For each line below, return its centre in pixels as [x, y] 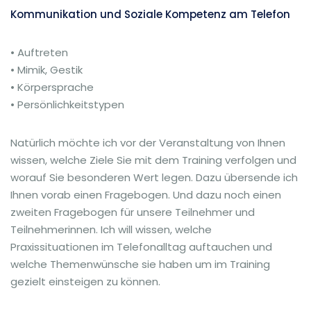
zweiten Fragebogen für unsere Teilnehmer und [133, 212]
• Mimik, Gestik [47, 70]
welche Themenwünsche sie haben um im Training [140, 264]
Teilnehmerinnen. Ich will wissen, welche [111, 229]
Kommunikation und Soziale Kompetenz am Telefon [150, 14]
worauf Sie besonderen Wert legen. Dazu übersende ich [154, 177]
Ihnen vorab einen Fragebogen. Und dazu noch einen [146, 195]
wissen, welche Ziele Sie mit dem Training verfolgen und [153, 160]
